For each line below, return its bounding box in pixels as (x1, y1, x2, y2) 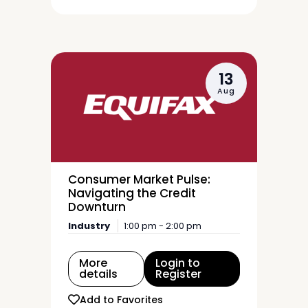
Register (155, 266, 202, 282)
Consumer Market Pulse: (68, 171, 210, 188)
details (79, 266, 118, 282)
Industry (68, 219, 110, 232)
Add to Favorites (80, 292, 163, 307)
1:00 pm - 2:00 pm (124, 219, 201, 232)
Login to (155, 255, 201, 271)
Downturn (68, 199, 126, 215)
